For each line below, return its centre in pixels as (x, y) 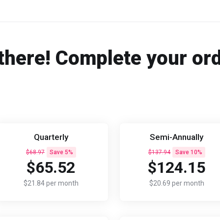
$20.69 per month (177, 183)
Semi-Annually (177, 137)
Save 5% (61, 152)
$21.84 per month (51, 183)
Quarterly (51, 137)
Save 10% (189, 152)
